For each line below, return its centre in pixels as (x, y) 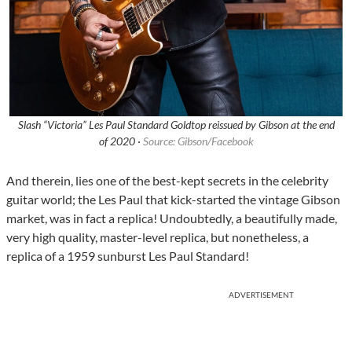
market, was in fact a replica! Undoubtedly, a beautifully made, (172, 218)
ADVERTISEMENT (261, 294)
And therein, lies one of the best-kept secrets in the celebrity (167, 180)
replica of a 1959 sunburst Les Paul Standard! (128, 255)
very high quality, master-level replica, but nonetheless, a (158, 236)
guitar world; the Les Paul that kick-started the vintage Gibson (173, 199)
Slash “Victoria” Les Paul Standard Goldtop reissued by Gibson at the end (176, 124)
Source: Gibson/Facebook (198, 141)
